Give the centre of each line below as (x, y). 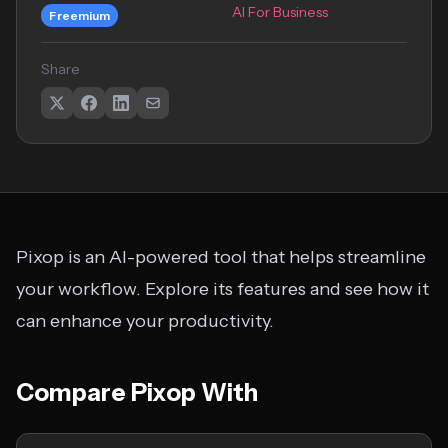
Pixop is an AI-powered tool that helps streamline (221, 257)
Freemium (79, 15)
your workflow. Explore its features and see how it (222, 289)
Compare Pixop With (137, 392)
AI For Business (280, 12)
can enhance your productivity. (145, 321)
